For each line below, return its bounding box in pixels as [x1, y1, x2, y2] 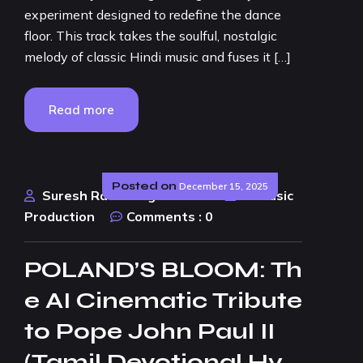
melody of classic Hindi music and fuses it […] [24, 49, 291, 65]
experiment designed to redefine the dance [24, 6, 281, 23]
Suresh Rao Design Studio [42, 187, 209, 203]
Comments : [126, 208, 202, 224]
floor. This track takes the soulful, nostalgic [24, 28, 277, 44]
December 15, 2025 [179, 180, 268, 192]
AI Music [242, 187, 293, 203]
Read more [49, 102, 114, 117]
